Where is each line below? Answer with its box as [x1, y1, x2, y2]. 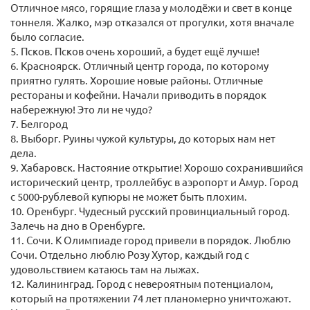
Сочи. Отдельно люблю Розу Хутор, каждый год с [10, 248, 249, 262]
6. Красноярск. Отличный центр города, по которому [10, 59, 268, 73]
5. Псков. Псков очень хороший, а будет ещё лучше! [10, 44, 259, 58]
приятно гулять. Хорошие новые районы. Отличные [10, 73, 263, 87]
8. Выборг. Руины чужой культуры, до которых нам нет [10, 131, 275, 145]
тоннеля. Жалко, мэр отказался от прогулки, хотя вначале [10, 15, 294, 29]
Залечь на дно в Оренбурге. [10, 219, 145, 232]
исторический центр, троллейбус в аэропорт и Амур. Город [10, 175, 298, 189]
